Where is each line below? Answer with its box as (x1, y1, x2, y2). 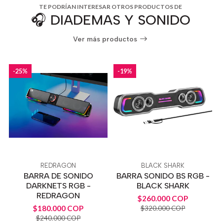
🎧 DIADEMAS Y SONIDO (31, 11, 190, 28)
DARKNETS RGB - (26, 181, 91, 190)
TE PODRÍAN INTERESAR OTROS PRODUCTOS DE (39, 2, 182, 10)
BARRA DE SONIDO (23, 171, 93, 181)
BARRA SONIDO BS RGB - (116, 171, 210, 181)
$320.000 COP (140, 204, 185, 213)
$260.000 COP (138, 193, 188, 203)
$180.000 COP (33, 203, 83, 213)
